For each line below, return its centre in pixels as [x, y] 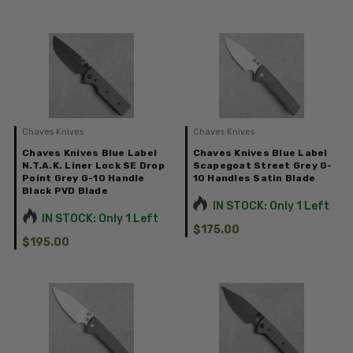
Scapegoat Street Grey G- [262, 166]
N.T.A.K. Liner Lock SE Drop [93, 166]
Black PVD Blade [65, 191]
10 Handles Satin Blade [254, 178]
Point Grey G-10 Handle [84, 178]
